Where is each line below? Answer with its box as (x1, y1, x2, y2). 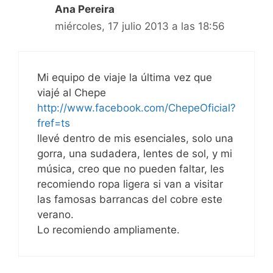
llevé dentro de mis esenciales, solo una (37, 132, 233, 144)
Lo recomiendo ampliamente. (37, 223, 180, 236)
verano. (37, 208, 74, 221)
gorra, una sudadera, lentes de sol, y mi (37, 147, 232, 160)
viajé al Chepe (37, 86, 106, 99)
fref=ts (37, 116, 70, 129)
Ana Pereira (55, 3, 115, 16)
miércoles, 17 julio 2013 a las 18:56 (55, 20, 225, 33)
